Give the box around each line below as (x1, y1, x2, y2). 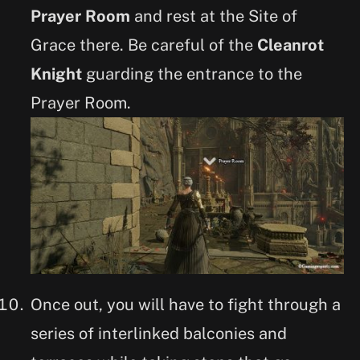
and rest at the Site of (130, 6, 297, 26)
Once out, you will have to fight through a (31, 294, 341, 314)
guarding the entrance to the (82, 63, 302, 84)
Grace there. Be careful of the (31, 35, 257, 55)
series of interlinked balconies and (31, 323, 287, 343)
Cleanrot (257, 35, 324, 55)
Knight (31, 63, 82, 84)
